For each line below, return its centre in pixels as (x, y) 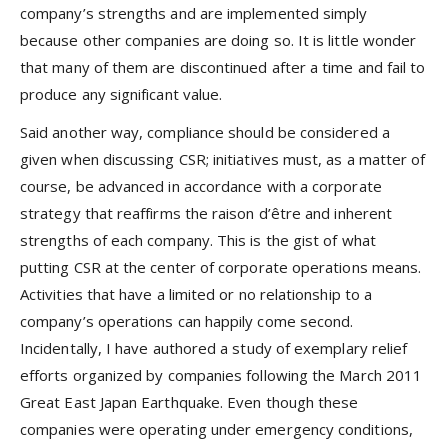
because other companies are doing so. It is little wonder (218, 40)
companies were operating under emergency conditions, (216, 429)
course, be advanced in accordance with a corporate (201, 186)
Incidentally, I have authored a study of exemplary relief (214, 348)
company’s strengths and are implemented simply (194, 13)
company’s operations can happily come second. (187, 321)
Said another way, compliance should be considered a (205, 132)
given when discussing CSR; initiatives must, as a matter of (223, 159)
